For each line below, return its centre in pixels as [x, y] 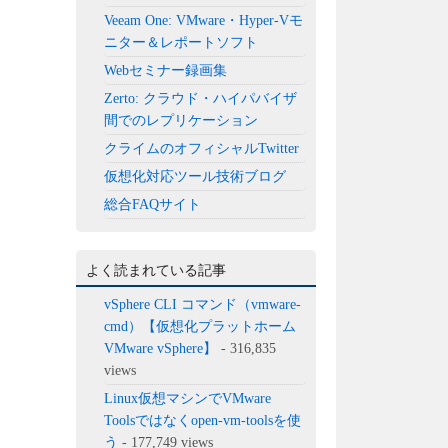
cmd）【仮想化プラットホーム [200, 326]
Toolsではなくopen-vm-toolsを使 [203, 420]
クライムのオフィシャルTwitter [202, 148]
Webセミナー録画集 [166, 70]
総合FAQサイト [153, 204]
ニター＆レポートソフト [181, 42]
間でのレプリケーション [181, 120]
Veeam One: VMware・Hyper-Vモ [204, 20]
